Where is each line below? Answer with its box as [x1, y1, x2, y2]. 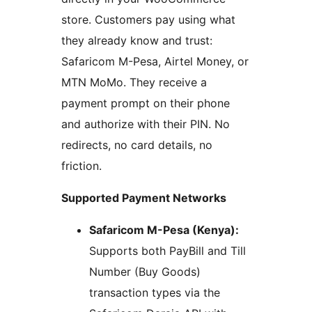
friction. [61, 159, 102, 173]
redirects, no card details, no [61, 138, 212, 153]
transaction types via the [89, 286, 220, 300]
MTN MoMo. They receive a [61, 75, 207, 90]
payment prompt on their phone [61, 96, 230, 111]
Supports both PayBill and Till [89, 244, 246, 258]
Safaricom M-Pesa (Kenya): [89, 223, 239, 237]
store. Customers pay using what [61, 13, 235, 27]
